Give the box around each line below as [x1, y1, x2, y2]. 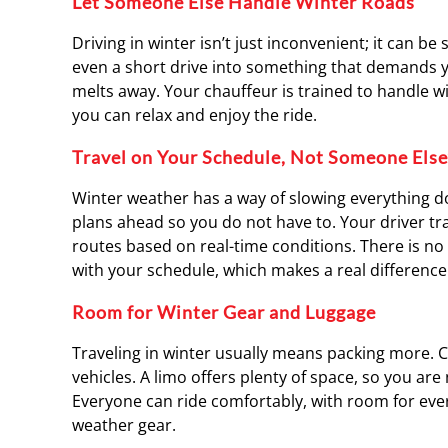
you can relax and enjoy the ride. [72, 104, 317, 126]
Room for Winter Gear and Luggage [72, 301, 376, 323]
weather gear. [72, 414, 176, 436]
